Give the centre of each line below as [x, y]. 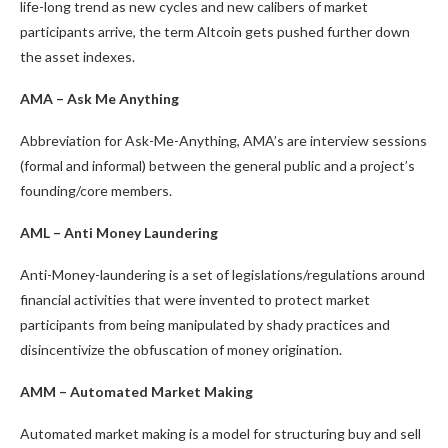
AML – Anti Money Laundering [119, 232]
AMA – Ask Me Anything [99, 98]
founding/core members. [96, 190]
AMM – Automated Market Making [136, 391]
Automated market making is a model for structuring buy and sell [220, 433]
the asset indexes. [79, 56]
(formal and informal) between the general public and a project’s [217, 165]
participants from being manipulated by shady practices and [205, 324]
